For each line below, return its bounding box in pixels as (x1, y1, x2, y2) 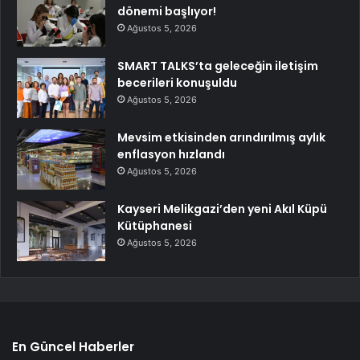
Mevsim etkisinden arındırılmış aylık (117, 129, 325, 146)
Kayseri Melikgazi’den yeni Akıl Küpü (117, 201, 327, 218)
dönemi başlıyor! (117, 3, 216, 20)
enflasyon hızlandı (117, 146, 225, 163)
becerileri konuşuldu (117, 75, 237, 92)
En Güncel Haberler (12, 338, 134, 356)
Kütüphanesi (117, 218, 192, 235)
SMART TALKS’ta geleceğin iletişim (117, 58, 318, 75)
